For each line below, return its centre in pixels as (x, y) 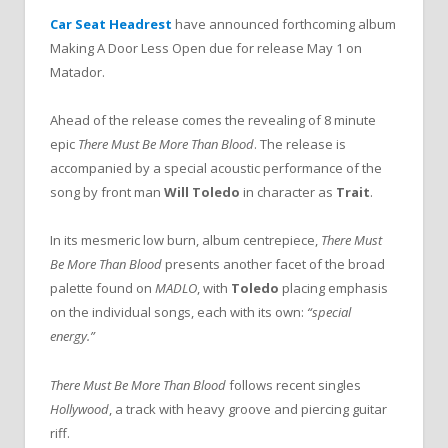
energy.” (72, 336)
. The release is (300, 144)
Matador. (77, 72)
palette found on (102, 288)
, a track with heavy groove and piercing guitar (248, 408)
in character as (288, 192)
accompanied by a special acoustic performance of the (216, 168)
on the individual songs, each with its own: (178, 312)
